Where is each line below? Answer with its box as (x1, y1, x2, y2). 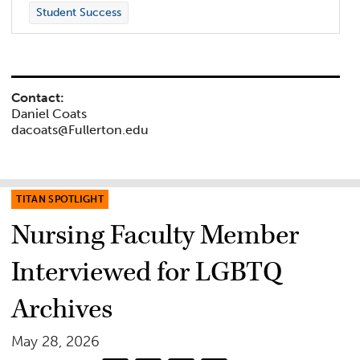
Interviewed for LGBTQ (11, 255, 283, 291)
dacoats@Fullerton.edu (11, 121, 149, 137)
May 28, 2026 (11, 333, 100, 351)
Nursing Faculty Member (11, 218, 300, 254)
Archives (11, 292, 113, 328)
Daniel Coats (11, 105, 88, 121)
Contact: (11, 89, 65, 105)
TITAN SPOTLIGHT (16, 194, 104, 206)
